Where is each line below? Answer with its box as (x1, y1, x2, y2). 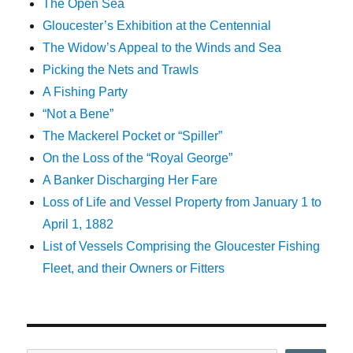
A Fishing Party (43, 85, 128, 99)
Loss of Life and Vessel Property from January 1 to (43, 195, 322, 210)
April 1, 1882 (43, 217, 114, 232)
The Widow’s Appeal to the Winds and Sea (43, 41, 282, 55)
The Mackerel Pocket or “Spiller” (43, 129, 223, 143)
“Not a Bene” (43, 107, 114, 121)
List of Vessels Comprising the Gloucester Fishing (43, 240, 321, 254)
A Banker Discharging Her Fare (43, 173, 218, 188)
